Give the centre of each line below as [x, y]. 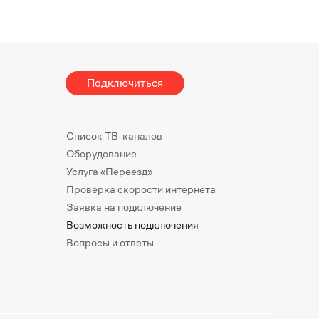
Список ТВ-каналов [114, 136]
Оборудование [101, 153]
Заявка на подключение [124, 207]
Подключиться [125, 83]
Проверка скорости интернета [141, 189]
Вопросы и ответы [110, 242]
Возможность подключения [132, 225]
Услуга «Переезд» [109, 171]
